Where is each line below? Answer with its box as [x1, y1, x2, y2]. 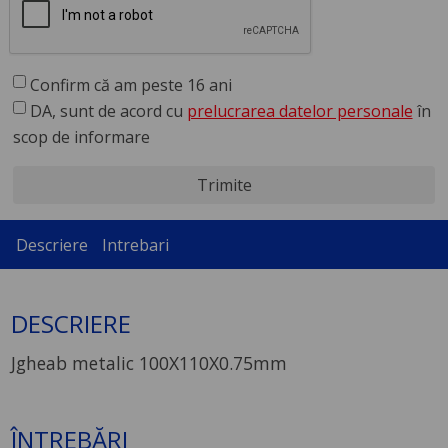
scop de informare [12, 126, 150, 149]
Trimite [196, 174, 252, 197]
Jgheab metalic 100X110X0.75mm [11, 350, 288, 375]
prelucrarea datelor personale [186, 100, 413, 123]
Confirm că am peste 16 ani [29, 74, 232, 97]
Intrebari [101, 233, 169, 256]
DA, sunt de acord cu [29, 100, 183, 123]
